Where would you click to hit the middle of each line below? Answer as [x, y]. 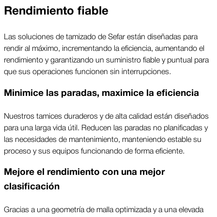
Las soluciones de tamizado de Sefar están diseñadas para [101, 36]
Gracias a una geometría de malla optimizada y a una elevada [104, 209]
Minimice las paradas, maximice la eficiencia [101, 93]
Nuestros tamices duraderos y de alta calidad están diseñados [106, 115]
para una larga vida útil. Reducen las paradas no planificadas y [106, 127]
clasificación [32, 187]
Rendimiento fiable [56, 11]
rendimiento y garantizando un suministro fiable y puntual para [106, 59]
